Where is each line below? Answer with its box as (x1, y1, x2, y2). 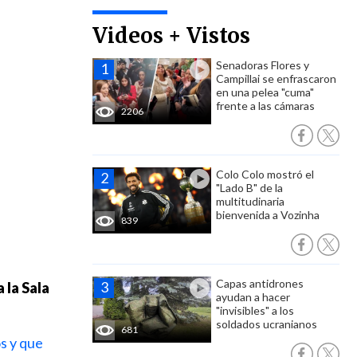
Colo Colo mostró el (216, 167, 314, 181)
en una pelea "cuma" (216, 85, 314, 99)
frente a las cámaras (216, 99, 315, 112)
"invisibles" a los (216, 304, 294, 317)
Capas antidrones (216, 277, 304, 290)
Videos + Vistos (92, 22, 250, 49)
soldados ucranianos (216, 317, 317, 331)
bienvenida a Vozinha (216, 208, 320, 222)
